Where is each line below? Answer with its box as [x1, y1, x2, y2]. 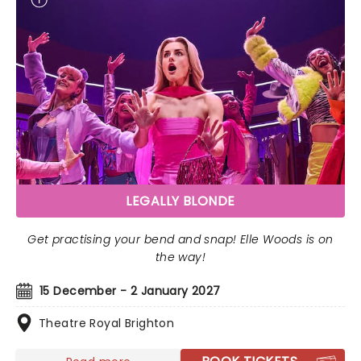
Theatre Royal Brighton [39, 315, 175, 331]
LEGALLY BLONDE [126, 192, 235, 210]
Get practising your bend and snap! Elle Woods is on [27, 231, 334, 247]
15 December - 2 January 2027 [39, 283, 221, 299]
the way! [155, 249, 206, 265]
